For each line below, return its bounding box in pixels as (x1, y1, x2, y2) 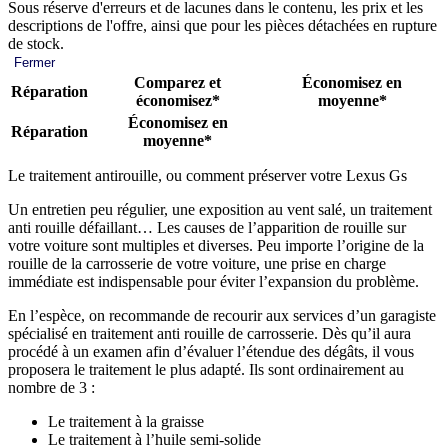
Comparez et (134, 74, 221, 92)
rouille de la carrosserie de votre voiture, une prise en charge (8, 254, 386, 272)
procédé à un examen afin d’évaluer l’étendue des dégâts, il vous (8, 342, 414, 360)
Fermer (14, 55, 55, 71)
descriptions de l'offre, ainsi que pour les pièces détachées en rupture (8, 17, 437, 35)
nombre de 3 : (8, 378, 95, 396)
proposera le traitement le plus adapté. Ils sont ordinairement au (8, 360, 404, 378)
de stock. (8, 35, 64, 53)
